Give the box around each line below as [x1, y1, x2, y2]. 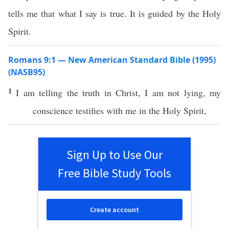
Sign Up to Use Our [66, 147, 163, 163]
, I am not [138, 86, 184, 99]
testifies [76, 104, 104, 117]
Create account [90, 205, 139, 214]
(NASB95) [8, 66, 45, 78]
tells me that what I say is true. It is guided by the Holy [8, 7, 221, 19]
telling [39, 86, 63, 99]
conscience [33, 104, 73, 117]
